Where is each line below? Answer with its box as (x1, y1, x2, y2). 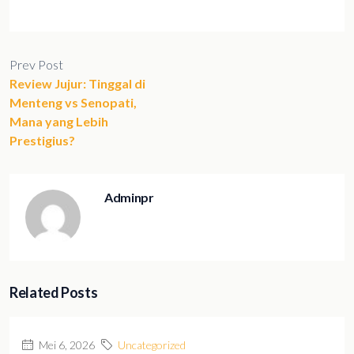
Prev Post (9, 57, 63, 72)
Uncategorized (118, 338, 186, 352)
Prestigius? (9, 133, 75, 148)
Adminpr (104, 190, 154, 205)
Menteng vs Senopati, (9, 95, 137, 110)
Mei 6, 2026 (36, 338, 95, 352)
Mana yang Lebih (9, 114, 108, 129)
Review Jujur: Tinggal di (9, 76, 145, 91)
